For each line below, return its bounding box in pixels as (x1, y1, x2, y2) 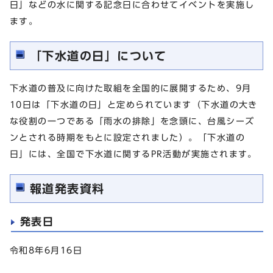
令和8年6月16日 (10, 246, 82, 255)
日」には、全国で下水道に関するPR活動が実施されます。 (10, 149, 257, 159)
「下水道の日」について (30, 50, 167, 62)
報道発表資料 (30, 183, 105, 195)
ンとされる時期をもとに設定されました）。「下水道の (10, 133, 245, 143)
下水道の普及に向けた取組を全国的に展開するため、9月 (10, 83, 252, 93)
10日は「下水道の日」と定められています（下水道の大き (10, 100, 258, 110)
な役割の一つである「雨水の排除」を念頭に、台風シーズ (10, 116, 255, 126)
